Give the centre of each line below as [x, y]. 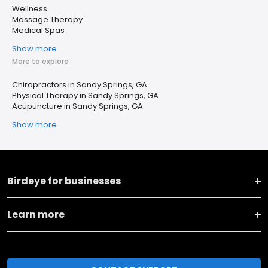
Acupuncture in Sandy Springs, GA [77, 106]
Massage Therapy [47, 19]
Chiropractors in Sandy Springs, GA [80, 85]
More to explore [40, 61]
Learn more [36, 214]
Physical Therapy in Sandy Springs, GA [85, 95]
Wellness [30, 9]
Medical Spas [38, 30]
